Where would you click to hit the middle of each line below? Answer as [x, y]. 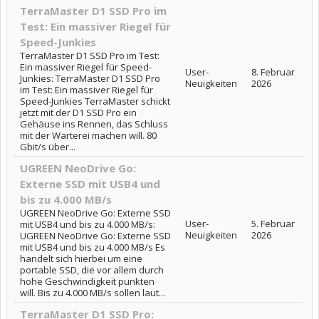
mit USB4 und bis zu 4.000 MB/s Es [93, 247]
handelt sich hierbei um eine [81, 258]
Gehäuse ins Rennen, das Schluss [94, 124]
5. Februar [273, 224]
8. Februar [273, 72]
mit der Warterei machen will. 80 [88, 135]
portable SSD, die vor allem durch [92, 270]
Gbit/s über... [48, 147]
